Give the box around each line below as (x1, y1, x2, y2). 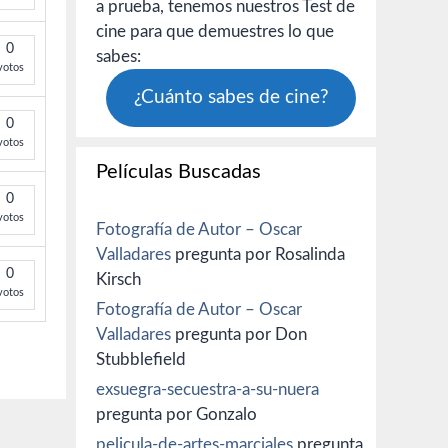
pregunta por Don (171, 325, 307, 343)
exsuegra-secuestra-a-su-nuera (96, 380, 319, 398)
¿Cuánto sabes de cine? (133, 87, 329, 107)
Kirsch (96, 270, 141, 288)
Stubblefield (96, 350, 186, 368)
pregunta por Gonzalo (96, 405, 257, 423)
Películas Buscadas (96, 161, 261, 182)
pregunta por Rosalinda (171, 245, 345, 263)
